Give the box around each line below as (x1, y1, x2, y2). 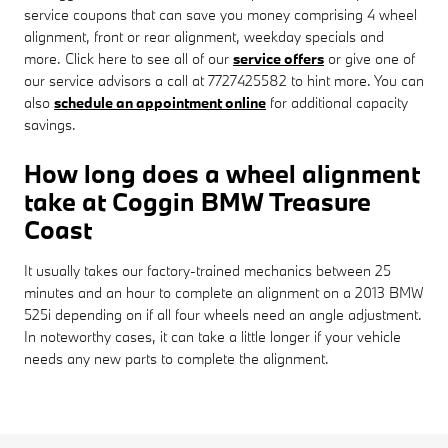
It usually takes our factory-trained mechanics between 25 (24, 260, 391, 280)
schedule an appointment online (54, 92, 266, 112)
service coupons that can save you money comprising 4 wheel (24, 4, 417, 24)
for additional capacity (266, 92, 408, 112)
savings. (24, 114, 76, 134)
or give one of (324, 48, 415, 68)
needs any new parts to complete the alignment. (24, 348, 329, 368)
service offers (233, 48, 324, 68)
